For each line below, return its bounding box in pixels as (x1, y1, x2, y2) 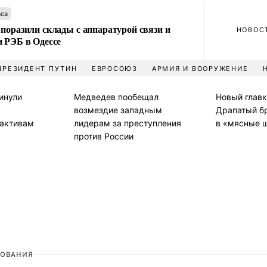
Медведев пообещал (74, 92, 159, 102)
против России (74, 131, 133, 141)
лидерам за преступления (74, 118, 181, 128)
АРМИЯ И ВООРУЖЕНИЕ (151, 64, 249, 73)
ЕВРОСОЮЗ (91, 64, 138, 73)
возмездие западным (74, 105, 162, 115)
